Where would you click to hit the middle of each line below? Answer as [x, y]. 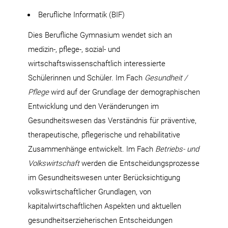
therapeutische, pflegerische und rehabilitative [104, 135]
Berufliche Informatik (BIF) [81, 15]
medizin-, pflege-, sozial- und [74, 49]
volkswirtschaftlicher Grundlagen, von [90, 192]
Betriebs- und [177, 149]
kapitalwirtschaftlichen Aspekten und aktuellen [105, 206]
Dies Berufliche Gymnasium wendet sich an [100, 35]
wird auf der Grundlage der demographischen [124, 92]
